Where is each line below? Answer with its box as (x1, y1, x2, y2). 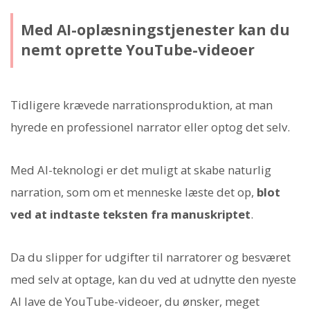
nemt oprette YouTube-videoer (20, 40, 255, 60)
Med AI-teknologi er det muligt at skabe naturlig (10, 161, 271, 178)
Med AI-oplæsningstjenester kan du (20, 20, 290, 40)
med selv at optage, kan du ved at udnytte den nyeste (10, 271, 296, 288)
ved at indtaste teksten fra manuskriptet (10, 206, 250, 222)
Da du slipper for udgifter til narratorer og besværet (10, 249, 291, 266)
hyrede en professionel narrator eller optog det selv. (10, 118, 290, 135)
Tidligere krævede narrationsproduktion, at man (10, 96, 273, 113)
